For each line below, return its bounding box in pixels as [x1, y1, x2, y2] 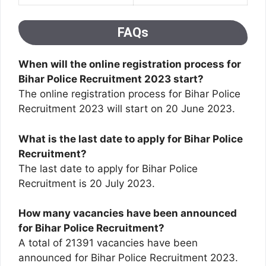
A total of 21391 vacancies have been [18, 237, 198, 249]
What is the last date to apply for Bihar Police [18, 132, 243, 145]
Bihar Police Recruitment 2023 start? [18, 73, 204, 85]
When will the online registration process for [18, 58, 241, 71]
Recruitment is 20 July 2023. [18, 177, 155, 189]
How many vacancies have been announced [18, 207, 237, 220]
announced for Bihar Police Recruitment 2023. [18, 252, 238, 264]
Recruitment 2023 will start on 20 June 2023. [18, 103, 235, 115]
